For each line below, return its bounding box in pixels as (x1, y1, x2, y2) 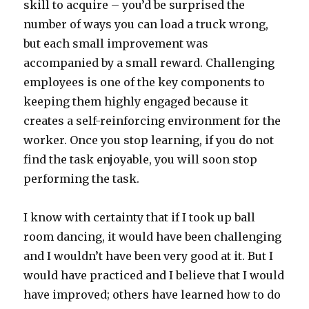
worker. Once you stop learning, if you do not (23, 133, 275, 147)
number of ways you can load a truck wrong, (23, 17, 269, 31)
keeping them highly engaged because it (23, 94, 249, 108)
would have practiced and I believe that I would (23, 268, 285, 282)
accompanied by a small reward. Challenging (23, 56, 275, 70)
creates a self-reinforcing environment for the (23, 114, 281, 128)
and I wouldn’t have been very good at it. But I (23, 249, 274, 263)
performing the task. (23, 172, 140, 186)
